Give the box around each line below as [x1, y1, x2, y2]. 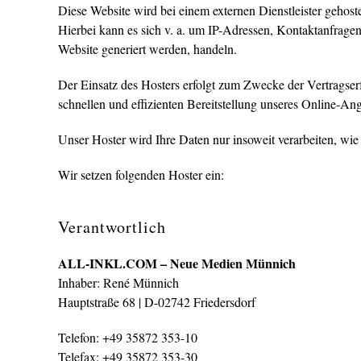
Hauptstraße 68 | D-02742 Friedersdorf [58, 293, 255, 310]
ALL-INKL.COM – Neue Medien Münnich [58, 254, 296, 272]
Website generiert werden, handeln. [58, 40, 237, 57]
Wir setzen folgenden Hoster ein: [58, 166, 224, 183]
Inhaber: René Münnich [58, 274, 179, 291]
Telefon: [58, 329, 99, 346]
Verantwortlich [58, 216, 166, 238]
